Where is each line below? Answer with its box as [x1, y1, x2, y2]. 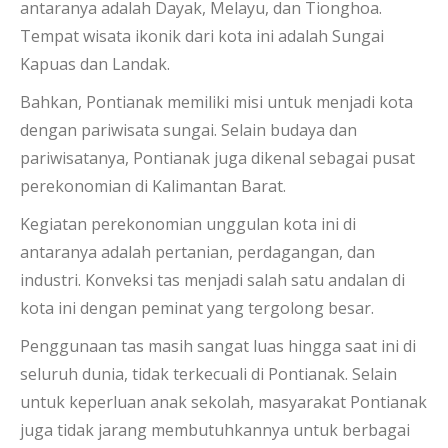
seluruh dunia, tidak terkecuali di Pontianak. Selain [20, 362, 397, 385]
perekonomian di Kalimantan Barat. [20, 174, 286, 197]
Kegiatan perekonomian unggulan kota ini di [20, 212, 356, 235]
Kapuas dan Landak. [20, 52, 170, 75]
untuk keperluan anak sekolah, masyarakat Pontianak [20, 390, 427, 413]
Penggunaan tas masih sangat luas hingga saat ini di [20, 334, 416, 357]
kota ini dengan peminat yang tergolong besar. [20, 296, 374, 319]
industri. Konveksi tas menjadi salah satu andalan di [20, 268, 405, 291]
